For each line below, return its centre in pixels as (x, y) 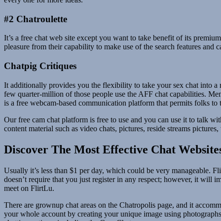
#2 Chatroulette (36, 19)
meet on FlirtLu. (29, 188)
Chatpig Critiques (40, 66)
